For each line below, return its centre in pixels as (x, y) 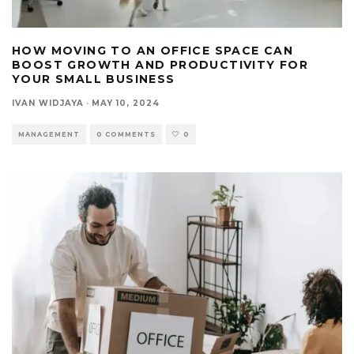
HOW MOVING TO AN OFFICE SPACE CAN (153, 51)
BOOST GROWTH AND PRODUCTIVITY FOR (160, 65)
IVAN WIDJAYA (48, 104)
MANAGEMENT (49, 135)
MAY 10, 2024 (126, 104)
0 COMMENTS (126, 135)
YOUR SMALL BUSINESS (94, 79)
